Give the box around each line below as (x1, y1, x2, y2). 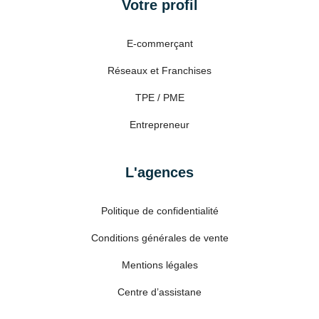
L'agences (125, 164, 194, 180)
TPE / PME (135, 91, 184, 103)
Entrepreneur (130, 118, 189, 130)
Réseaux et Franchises (108, 64, 211, 76)
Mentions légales (121, 258, 198, 271)
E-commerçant (126, 37, 193, 49)
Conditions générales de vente (90, 231, 229, 244)
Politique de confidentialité (100, 204, 219, 216)
